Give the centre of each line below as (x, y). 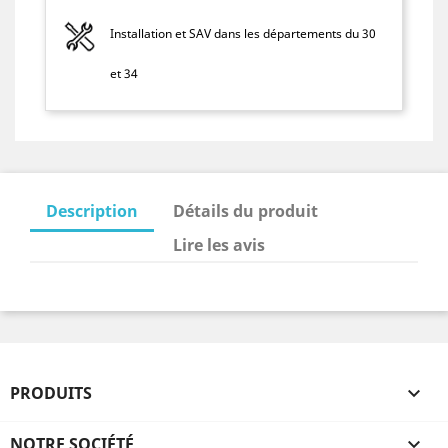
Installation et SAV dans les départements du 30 (243, 33)
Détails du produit (246, 210)
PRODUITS (51, 392)
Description (92, 210)
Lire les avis (219, 244)
